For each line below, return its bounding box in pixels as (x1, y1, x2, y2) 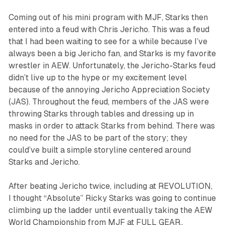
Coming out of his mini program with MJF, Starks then (8, 13, 208, 23)
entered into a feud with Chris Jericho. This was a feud (8, 25, 209, 35)
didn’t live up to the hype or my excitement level (8, 73, 187, 83)
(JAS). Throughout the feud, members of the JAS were (8, 97, 209, 107)
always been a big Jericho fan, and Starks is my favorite (8, 49, 216, 59)
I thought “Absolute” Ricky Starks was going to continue (8, 193, 216, 203)
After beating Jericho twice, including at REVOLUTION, (8, 181, 212, 191)
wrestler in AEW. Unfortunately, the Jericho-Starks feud (8, 61, 215, 71)
